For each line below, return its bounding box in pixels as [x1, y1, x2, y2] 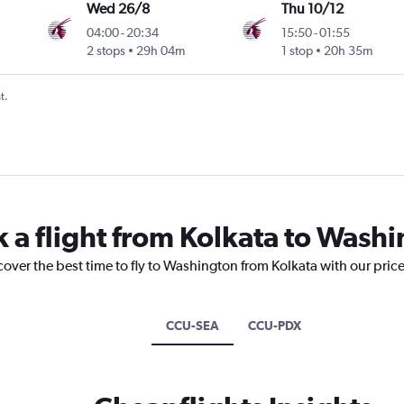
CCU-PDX [247, 318, 301, 334]
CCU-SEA [165, 318, 219, 334]
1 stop [280, 43, 313, 59]
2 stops [87, 43, 126, 59]
